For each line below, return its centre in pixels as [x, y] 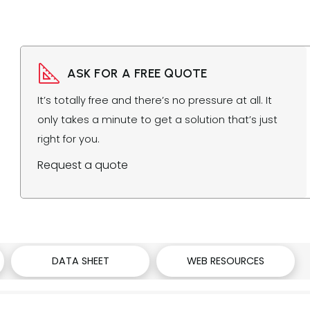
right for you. [69, 139]
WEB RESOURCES [226, 261]
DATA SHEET [80, 261]
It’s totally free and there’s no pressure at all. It [155, 100]
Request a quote [83, 165]
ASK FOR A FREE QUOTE [137, 73]
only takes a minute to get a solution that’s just [158, 119]
